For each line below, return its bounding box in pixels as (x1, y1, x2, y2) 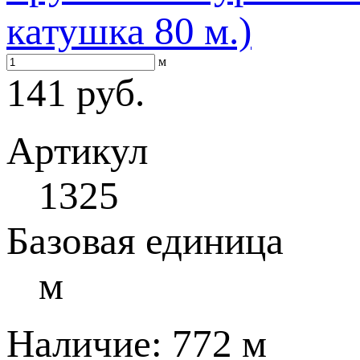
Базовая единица (6, 219, 284, 263)
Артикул (6, 129, 148, 173)
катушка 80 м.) (6, 9, 252, 53)
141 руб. (6, 71, 145, 115)
